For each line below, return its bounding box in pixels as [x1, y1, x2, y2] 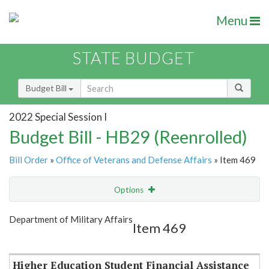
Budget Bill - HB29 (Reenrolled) [9, 126, 247, 148]
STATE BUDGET [73, 48, 195, 68]
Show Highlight [70, 209, 125, 219]
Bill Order [9, 154, 48, 166]
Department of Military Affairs [9, 214, 133, 225]
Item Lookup [12, 234, 59, 245]
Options [114, 185, 145, 195]
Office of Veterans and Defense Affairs [56, 154, 212, 166]
